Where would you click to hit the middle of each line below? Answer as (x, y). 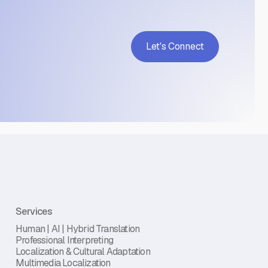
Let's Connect (175, 47)
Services (34, 212)
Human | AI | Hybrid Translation (78, 229)
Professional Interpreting (64, 240)
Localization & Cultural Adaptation (83, 252)
